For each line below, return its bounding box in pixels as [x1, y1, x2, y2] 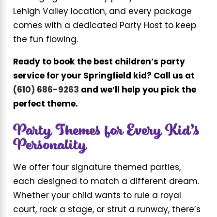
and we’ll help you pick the [78, 86, 196, 95]
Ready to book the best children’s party [13, 58, 185, 67]
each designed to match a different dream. [13, 178, 199, 186]
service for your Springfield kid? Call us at [13, 72, 195, 81]
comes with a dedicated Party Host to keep [13, 22, 196, 31]
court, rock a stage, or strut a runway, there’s [13, 206, 201, 215]
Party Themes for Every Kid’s [13, 117, 200, 144]
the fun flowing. [13, 36, 78, 45]
